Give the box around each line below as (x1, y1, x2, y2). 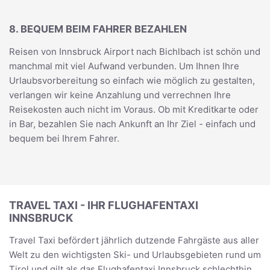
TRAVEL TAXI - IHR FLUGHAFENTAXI (9, 199, 198, 212)
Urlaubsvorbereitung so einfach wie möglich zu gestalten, (9, 75, 255, 86)
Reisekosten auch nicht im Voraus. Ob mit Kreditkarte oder (9, 104, 259, 115)
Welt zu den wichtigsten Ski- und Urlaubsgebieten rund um (9, 248, 261, 260)
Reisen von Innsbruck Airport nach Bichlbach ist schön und (9, 46, 260, 57)
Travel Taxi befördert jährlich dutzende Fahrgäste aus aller (9, 234, 259, 246)
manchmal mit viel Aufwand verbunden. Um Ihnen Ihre (9, 60, 239, 72)
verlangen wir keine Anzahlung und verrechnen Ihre (9, 89, 231, 101)
